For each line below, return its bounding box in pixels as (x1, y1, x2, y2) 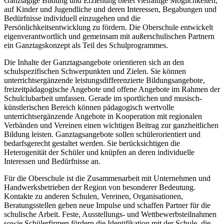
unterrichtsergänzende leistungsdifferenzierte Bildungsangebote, (4, 76, 205, 85)
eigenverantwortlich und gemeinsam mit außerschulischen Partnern (4, 32, 214, 41)
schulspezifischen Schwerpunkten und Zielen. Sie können (4, 67, 186, 76)
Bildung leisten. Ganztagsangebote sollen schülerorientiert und (4, 130, 200, 139)
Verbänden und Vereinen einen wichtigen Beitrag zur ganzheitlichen (4, 121, 218, 130)
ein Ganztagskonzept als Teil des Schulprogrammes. (4, 41, 168, 50)
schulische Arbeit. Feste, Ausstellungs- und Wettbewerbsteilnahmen (4, 210, 216, 219)
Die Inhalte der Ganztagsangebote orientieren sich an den (4, 58, 184, 67)
